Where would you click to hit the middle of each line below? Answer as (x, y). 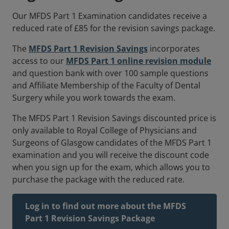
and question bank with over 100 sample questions (110, 73)
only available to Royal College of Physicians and (105, 131)
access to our (39, 61)
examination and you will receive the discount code (111, 155)
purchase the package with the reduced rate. (98, 180)
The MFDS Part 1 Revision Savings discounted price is (114, 118)
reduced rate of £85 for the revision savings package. (114, 28)
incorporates (174, 49)
